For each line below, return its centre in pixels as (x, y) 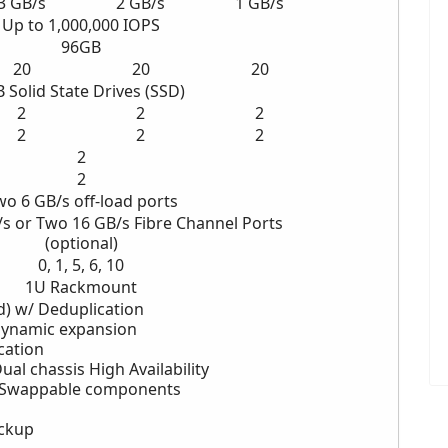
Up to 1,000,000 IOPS (81, 25)
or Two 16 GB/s (74, 223)
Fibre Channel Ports (208, 223)
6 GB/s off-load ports (97, 201)
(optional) (81, 243)
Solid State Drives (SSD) (97, 91)
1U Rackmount (81, 287)
